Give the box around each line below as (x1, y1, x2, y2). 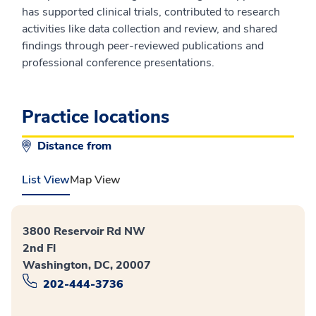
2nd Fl (23, 241, 56, 257)
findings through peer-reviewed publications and (22, 38, 264, 54)
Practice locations (22, 105, 169, 130)
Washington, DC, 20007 (23, 257, 151, 274)
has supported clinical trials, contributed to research (22, 4, 280, 20)
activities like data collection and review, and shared (22, 21, 277, 37)
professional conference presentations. (22, 55, 214, 71)
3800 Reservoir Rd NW (23, 224, 145, 240)
